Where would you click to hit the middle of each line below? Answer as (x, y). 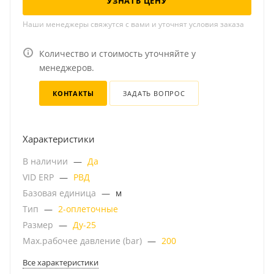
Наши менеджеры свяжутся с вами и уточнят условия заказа (133, 24)
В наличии (46, 161)
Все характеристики (61, 262)
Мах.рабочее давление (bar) (83, 241)
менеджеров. (67, 68)
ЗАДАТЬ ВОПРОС (154, 93)
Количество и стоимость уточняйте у (117, 54)
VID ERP (39, 177)
